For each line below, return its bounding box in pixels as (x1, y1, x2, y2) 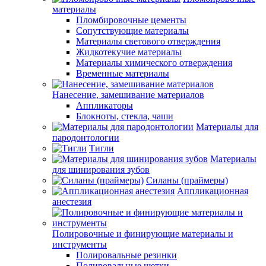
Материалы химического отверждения (76, 58, 232, 68)
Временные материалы (76, 68, 169, 78)
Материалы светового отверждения (76, 36, 220, 46)
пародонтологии (52, 132, 119, 142)
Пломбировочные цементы (76, 15, 186, 25)
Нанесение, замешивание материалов (52, 90, 204, 100)
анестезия (52, 197, 91, 207)
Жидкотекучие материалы (76, 47, 182, 57)
